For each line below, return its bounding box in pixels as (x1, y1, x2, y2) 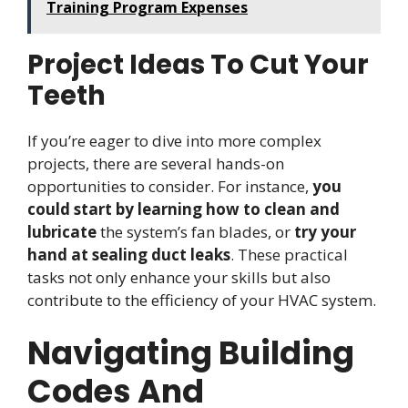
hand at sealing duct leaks (27, 243, 230, 265)
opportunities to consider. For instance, (27, 175, 312, 197)
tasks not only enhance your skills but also (27, 266, 331, 288)
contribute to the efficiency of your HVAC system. (27, 289, 376, 311)
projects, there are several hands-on (27, 152, 284, 174)
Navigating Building (27, 331, 354, 376)
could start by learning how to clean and (27, 198, 340, 219)
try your (294, 220, 356, 242)
